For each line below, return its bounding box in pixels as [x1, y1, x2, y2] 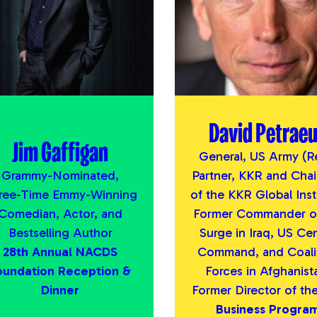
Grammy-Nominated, [1, 167, 120, 183]
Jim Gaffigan [12, 132, 109, 169]
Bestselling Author [8, 224, 113, 241]
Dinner [41, 282, 80, 298]
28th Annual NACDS [3, 243, 118, 260]
